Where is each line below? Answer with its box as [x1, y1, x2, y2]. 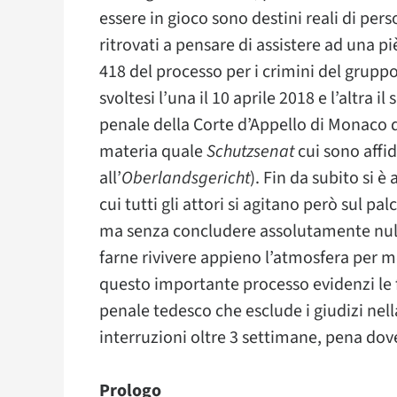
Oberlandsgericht [121, 166, 250, 191]
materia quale [99, 139, 206, 164]
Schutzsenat [206, 139, 298, 164]
